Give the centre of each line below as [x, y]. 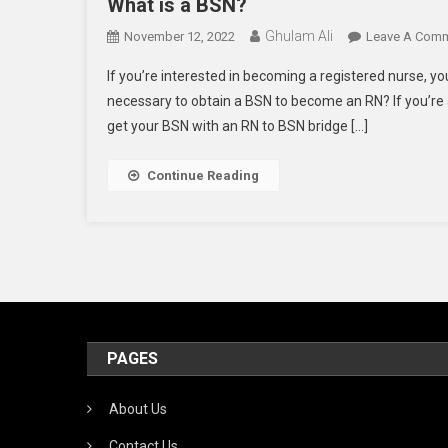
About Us [138, 409]
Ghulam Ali [299, 36]
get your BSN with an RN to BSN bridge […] [237, 126]
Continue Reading [203, 176]
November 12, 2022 [179, 37]
